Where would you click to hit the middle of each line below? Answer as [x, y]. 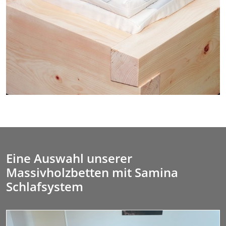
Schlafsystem [45, 187]
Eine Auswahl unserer [69, 158]
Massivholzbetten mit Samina [92, 173]
